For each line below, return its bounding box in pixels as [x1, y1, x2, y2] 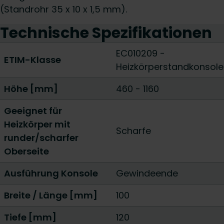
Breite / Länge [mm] [4, 189, 97, 201]
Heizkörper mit [4, 118, 70, 130]
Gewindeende [116, 167, 178, 179]
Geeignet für [4, 104, 62, 117]
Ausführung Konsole [4, 167, 98, 179]
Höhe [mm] [4, 82, 58, 95]
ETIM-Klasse [4, 53, 61, 66]
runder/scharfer [4, 131, 78, 144]
